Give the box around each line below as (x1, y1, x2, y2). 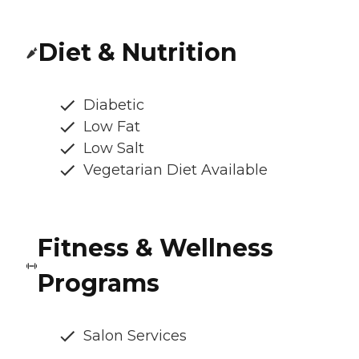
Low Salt (83, 139, 144, 158)
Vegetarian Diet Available (83, 161, 268, 179)
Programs (38, 268, 160, 299)
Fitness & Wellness (38, 233, 274, 264)
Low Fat (83, 118, 140, 136)
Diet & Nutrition (38, 38, 237, 68)
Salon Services (83, 327, 187, 345)
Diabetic (83, 96, 144, 115)
